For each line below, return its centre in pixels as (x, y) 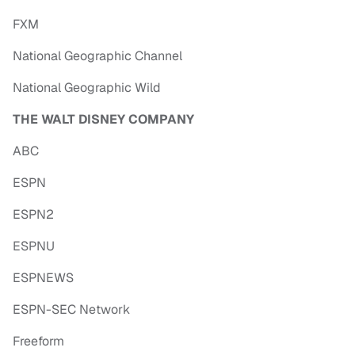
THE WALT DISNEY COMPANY (103, 120)
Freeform (38, 342)
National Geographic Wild (87, 88)
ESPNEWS (43, 278)
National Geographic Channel (97, 56)
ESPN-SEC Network (71, 310)
